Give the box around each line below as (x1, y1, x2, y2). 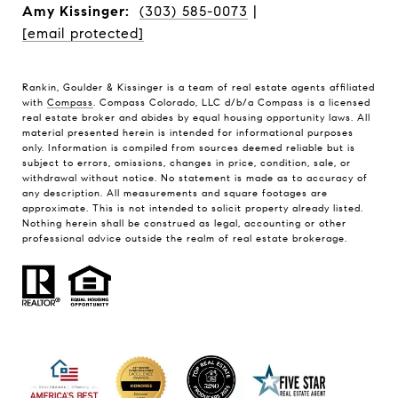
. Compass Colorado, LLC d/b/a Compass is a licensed (93, 96, 370, 109)
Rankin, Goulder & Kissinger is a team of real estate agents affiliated (22, 81, 375, 94)
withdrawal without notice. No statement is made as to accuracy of (22, 171, 368, 185)
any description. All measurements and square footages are (22, 187, 328, 200)
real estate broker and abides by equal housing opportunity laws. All (22, 111, 370, 124)
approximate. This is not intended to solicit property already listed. (22, 202, 363, 215)
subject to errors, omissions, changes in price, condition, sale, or (22, 156, 351, 170)
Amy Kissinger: (22, 3, 134, 20)
